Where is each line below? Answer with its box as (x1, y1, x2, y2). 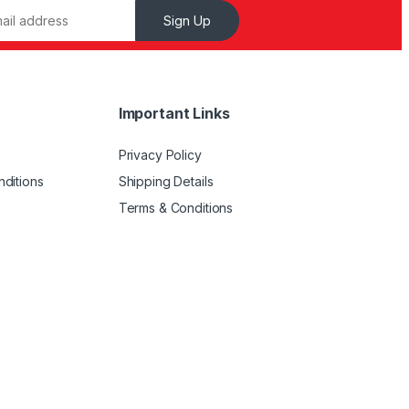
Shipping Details (118, 173, 214, 190)
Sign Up (163, 13, 211, 29)
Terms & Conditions (118, 199, 234, 215)
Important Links (118, 103, 230, 122)
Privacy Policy (118, 147, 202, 163)
